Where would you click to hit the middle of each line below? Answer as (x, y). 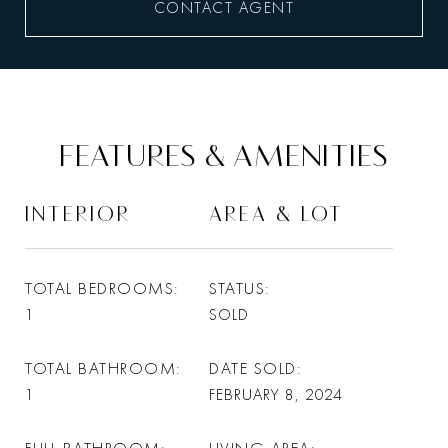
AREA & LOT (276, 213)
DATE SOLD (253, 368)
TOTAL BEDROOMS (99, 288)
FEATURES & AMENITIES (224, 155)
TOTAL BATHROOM (100, 368)
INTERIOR (78, 213)
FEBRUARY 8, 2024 (276, 395)
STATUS (237, 288)
